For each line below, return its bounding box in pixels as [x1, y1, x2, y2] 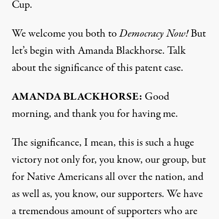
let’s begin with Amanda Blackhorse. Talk [12, 43, 186, 59]
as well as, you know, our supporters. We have [12, 186, 203, 202]
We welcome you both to [12, 26, 119, 42]
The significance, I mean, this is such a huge [12, 135, 194, 151]
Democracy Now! [119, 26, 188, 42]
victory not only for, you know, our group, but [12, 152, 206, 168]
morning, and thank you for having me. [12, 106, 178, 122]
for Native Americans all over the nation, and [12, 169, 203, 185]
